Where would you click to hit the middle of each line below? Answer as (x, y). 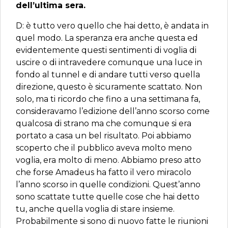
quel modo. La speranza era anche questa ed (107, 38)
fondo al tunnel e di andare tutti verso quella (108, 75)
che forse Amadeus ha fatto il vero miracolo (104, 172)
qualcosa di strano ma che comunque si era (104, 123)
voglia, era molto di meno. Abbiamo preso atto (108, 160)
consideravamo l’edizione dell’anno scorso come (113, 111)
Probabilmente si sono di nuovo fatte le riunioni (112, 221)
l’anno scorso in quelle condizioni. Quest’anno (108, 184)
